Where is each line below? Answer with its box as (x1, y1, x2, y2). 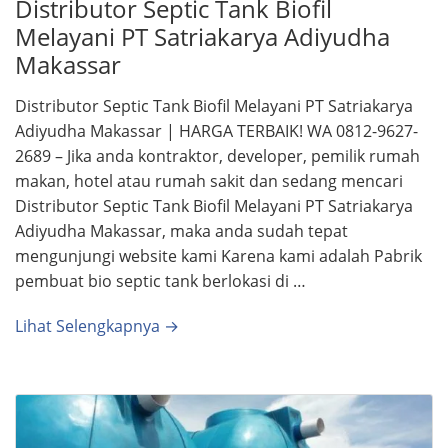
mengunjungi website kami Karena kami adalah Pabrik (15, 244, 422, 267)
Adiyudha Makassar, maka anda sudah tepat (15, 219, 348, 242)
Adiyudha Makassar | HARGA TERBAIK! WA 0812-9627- (15, 119, 418, 142)
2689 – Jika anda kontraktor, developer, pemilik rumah (15, 144, 420, 167)
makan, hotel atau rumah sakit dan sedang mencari (15, 169, 403, 192)
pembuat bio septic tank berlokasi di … (15, 269, 306, 292)
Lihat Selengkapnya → (15, 314, 179, 337)
